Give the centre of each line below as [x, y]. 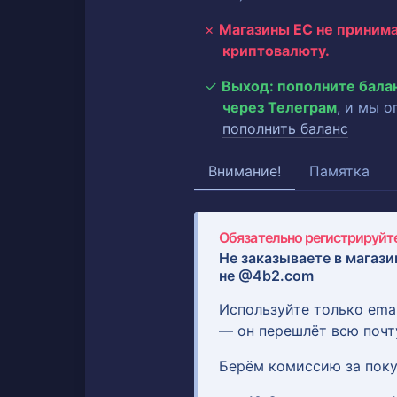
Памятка [340, 171]
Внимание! [245, 171]
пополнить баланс [286, 128]
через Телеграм [280, 107]
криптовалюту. [276, 50]
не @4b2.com [267, 275]
